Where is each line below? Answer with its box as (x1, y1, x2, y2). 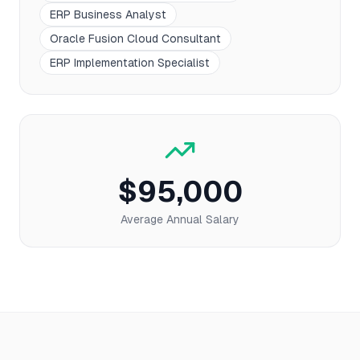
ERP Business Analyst (50, 8, 166, 21)
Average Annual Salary (121, 213, 239, 226)
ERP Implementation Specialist (50, 56, 210, 69)
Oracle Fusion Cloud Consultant (50, 32, 221, 45)
